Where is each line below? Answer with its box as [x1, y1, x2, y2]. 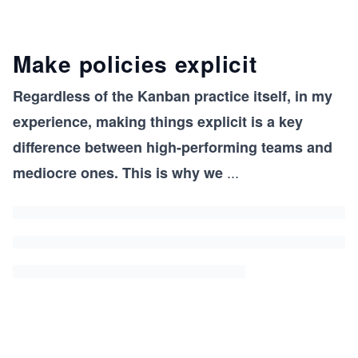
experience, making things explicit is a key [13, 111, 303, 132]
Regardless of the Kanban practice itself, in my [13, 86, 332, 106]
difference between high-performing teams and [13, 137, 332, 157]
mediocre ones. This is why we [13, 162, 223, 183]
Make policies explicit [13, 47, 257, 80]
